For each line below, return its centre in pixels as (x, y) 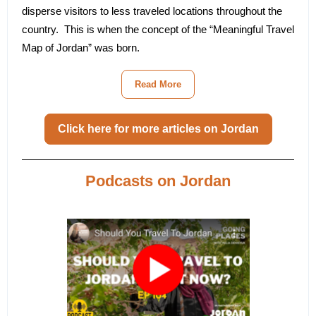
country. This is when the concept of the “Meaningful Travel (158, 29)
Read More (158, 84)
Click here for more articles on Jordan (158, 129)
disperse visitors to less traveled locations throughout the (152, 11)
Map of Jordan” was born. (81, 48)
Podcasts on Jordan (158, 181)
